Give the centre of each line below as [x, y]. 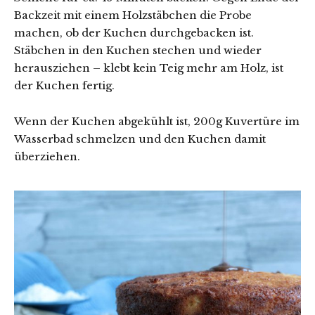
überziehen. [47, 156]
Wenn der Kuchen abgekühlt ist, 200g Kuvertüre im [157, 121]
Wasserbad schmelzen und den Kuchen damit [140, 139]
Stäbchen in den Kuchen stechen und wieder [138, 50]
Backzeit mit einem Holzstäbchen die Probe [133, 15]
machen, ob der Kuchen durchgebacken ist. [134, 32]
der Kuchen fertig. [64, 85]
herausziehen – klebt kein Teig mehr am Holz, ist [149, 67]
